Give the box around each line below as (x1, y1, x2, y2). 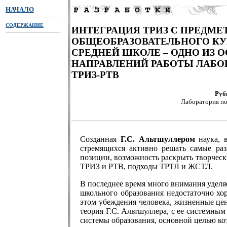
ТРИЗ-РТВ (71, 69, 119, 80)
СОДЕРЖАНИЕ (6, 22, 44, 28)
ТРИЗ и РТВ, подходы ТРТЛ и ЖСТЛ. (80, 162, 213, 171)
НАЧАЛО (6, 6, 34, 13)
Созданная (80, 135, 121, 143)
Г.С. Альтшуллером (120, 135, 195, 143)
